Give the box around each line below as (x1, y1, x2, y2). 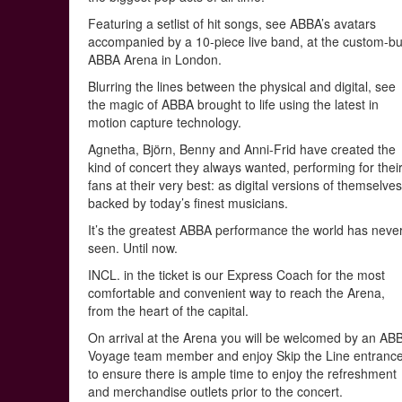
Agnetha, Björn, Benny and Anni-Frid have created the (88, 140, 397, 158)
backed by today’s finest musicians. (88, 194, 289, 212)
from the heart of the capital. (88, 301, 249, 319)
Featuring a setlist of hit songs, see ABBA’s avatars (88, 14, 377, 32)
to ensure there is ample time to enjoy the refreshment (88, 364, 398, 382)
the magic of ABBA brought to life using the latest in (88, 95, 380, 113)
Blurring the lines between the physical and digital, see (88, 77, 397, 95)
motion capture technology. (88, 113, 242, 131)
